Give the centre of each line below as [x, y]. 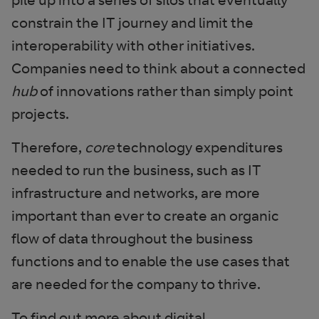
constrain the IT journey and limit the [132, 22]
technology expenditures [198, 147]
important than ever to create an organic [145, 215]
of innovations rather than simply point [165, 91]
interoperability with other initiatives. [133, 45]
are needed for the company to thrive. [136, 284]
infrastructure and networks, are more [136, 193]
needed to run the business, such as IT [136, 170]
